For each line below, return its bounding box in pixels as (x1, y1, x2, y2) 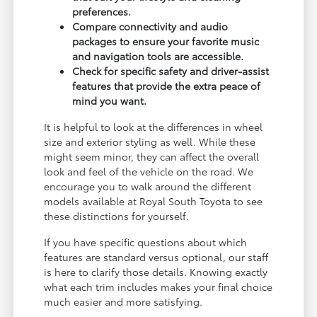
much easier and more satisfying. (44, 294, 203, 309)
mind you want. (72, 93, 147, 108)
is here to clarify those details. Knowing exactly (44, 264, 268, 279)
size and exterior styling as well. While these (44, 134, 256, 149)
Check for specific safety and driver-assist (72, 63, 270, 78)
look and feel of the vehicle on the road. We (44, 163, 254, 178)
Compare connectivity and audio (72, 18, 229, 33)
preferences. (72, 4, 132, 18)
